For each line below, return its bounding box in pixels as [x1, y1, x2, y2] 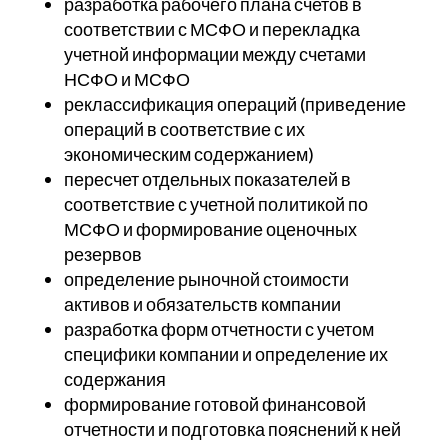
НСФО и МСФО [63, 68, 190, 91]
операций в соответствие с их [63, 118, 305, 141]
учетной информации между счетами [63, 43, 366, 66]
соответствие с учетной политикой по [63, 193, 368, 216]
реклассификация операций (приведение [63, 93, 406, 116]
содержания [63, 368, 166, 391]
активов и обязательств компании [63, 293, 341, 316]
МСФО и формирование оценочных [63, 218, 357, 241]
